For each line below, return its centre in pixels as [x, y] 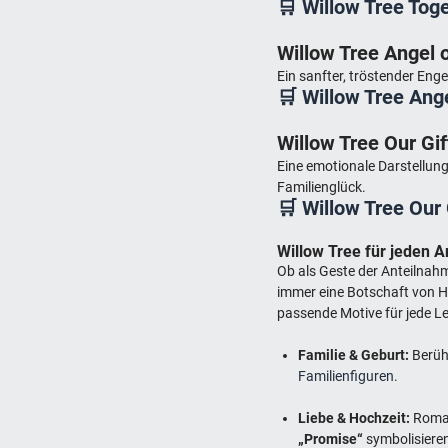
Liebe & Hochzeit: [354, 417]
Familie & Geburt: [354, 354]
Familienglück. [322, 186]
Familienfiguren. [348, 375]
